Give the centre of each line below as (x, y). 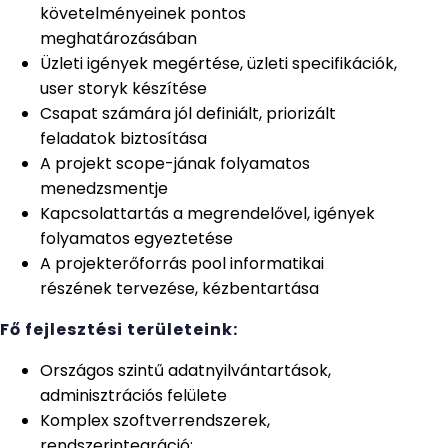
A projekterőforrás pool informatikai (182, 263)
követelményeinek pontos (143, 13)
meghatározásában (118, 38)
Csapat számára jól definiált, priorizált (188, 113)
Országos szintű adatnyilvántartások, (185, 370)
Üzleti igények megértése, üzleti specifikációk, (218, 63)
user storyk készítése (123, 88)
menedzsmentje (104, 188)
